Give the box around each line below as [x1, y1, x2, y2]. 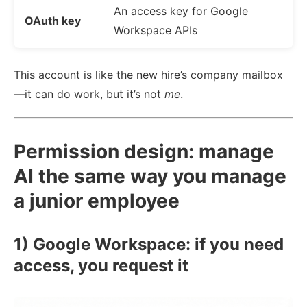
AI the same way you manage [14, 164, 286, 188]
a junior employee [14, 188, 180, 212]
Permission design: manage [14, 139, 274, 163]
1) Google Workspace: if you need [14, 234, 284, 254]
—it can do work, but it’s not [14, 86, 164, 101]
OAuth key [25, 13, 81, 27]
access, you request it [14, 255, 188, 275]
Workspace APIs [114, 23, 197, 37]
